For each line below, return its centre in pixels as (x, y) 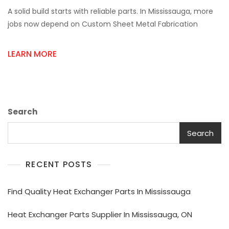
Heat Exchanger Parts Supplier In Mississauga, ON (100, 214)
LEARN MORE (32, 54)
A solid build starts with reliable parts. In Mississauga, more (110, 11)
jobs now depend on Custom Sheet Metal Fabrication (103, 24)
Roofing (113, 84)
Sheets (112, 94)
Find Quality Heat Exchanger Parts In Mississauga (99, 191)
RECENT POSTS (59, 164)
